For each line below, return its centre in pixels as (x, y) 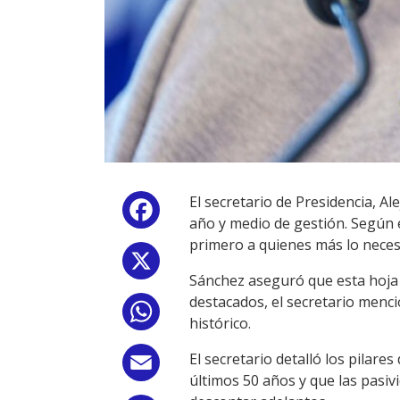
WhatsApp (198, 315)
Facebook (196, 213)
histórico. (220, 323)
